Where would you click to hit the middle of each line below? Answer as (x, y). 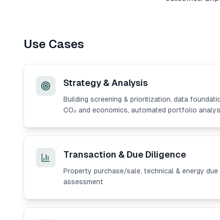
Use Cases (54, 44)
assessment (83, 182)
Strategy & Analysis (106, 83)
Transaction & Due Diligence (125, 154)
